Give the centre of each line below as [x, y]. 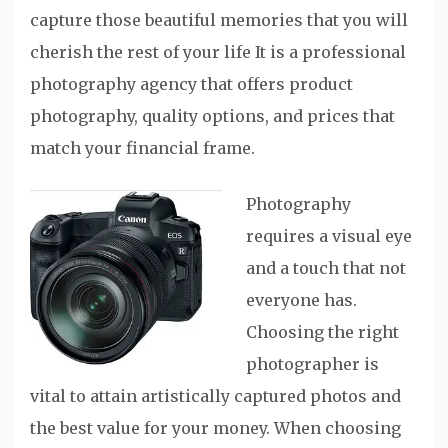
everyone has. [301, 299]
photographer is [312, 363]
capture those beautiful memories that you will [219, 19]
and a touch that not [326, 267]
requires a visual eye [329, 235]
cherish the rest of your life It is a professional [218, 51]
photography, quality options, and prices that [212, 115]
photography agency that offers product [191, 83]
